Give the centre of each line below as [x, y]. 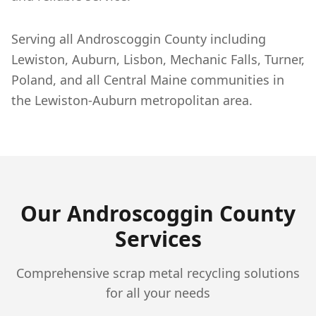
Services [158, 239]
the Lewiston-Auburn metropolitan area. [132, 100]
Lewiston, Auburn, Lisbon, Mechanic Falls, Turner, [158, 59]
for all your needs [158, 293]
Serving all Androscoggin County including [139, 39]
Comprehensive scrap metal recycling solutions [158, 273]
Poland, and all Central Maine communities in [148, 80]
